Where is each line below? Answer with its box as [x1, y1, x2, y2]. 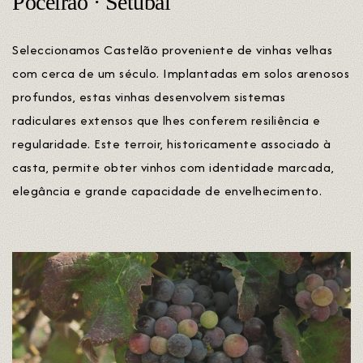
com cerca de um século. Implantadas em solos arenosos [12, 63, 350, 83]
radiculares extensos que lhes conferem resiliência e [12, 110, 321, 130]
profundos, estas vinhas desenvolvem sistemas [12, 87, 286, 106]
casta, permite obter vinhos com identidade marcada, [12, 157, 335, 177]
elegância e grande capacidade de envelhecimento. [12, 181, 322, 200]
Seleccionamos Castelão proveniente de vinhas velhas [12, 40, 333, 59]
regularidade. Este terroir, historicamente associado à [12, 134, 331, 153]
